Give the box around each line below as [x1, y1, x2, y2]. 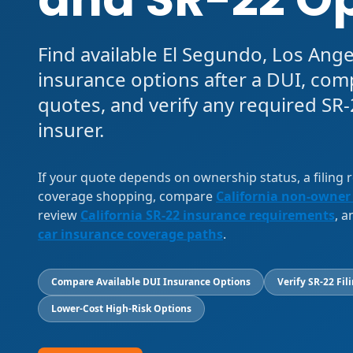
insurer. [38, 117, 104, 143]
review [38, 206, 77, 224]
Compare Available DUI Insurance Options [51, 275, 251, 288]
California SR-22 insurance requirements [80, 206, 335, 224]
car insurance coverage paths [38, 225, 223, 243]
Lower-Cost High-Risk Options [51, 302, 191, 315]
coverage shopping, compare [38, 188, 213, 205]
